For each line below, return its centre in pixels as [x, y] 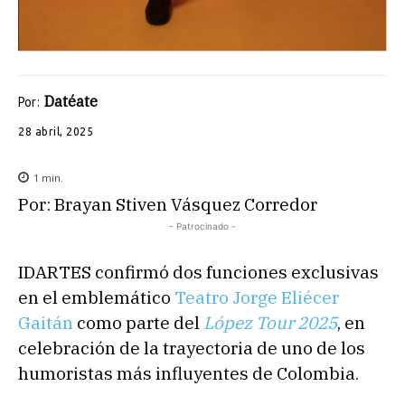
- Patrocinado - [202, 226]
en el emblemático [96, 297]
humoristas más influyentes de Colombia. [188, 373]
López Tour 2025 [270, 322]
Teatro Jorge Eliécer [257, 297]
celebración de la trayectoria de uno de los [192, 348]
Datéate [71, 102]
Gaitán [46, 322]
